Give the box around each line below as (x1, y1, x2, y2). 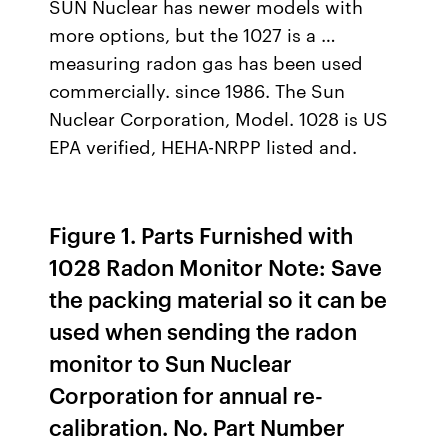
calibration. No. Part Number (49, 411, 346, 442)
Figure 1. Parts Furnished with (49, 219, 354, 250)
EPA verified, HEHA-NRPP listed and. (49, 133, 358, 159)
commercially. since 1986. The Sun (49, 77, 346, 103)
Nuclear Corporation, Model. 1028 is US (49, 105, 389, 131)
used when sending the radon (49, 315, 358, 346)
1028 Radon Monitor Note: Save (49, 251, 383, 282)
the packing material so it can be (49, 283, 388, 314)
